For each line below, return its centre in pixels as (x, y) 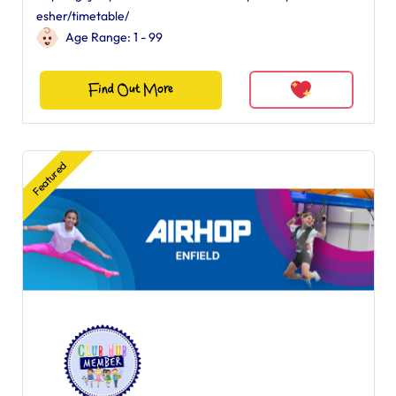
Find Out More (130, 90)
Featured (49, 178)
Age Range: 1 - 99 (114, 37)
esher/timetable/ (82, 16)
